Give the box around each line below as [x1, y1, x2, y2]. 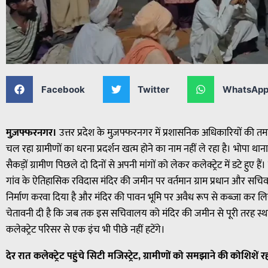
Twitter [138, 83, 169, 95]
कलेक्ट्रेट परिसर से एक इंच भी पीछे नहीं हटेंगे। [6, 221, 165, 239]
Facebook [41, 83, 85, 95]
